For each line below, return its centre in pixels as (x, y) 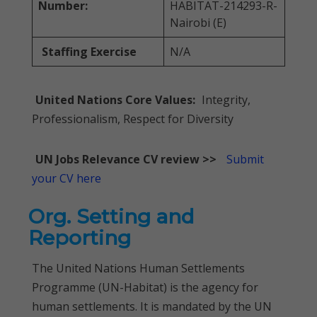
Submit (245, 159)
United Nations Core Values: (115, 100)
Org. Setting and (111, 217)
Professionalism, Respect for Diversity (133, 119)
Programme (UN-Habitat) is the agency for (145, 287)
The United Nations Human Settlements (138, 268)
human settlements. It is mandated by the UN (152, 306)
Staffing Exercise (89, 52)
